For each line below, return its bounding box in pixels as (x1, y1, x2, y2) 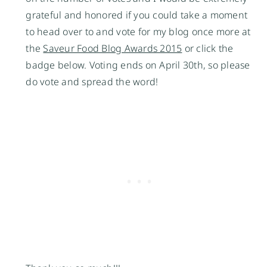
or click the (182, 41, 234, 55)
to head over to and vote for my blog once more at (26, 24, 251, 38)
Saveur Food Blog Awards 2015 (43, 41, 182, 55)
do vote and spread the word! (26, 74, 161, 88)
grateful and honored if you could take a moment (26, 8, 248, 21)
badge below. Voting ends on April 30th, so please (26, 58, 250, 72)
